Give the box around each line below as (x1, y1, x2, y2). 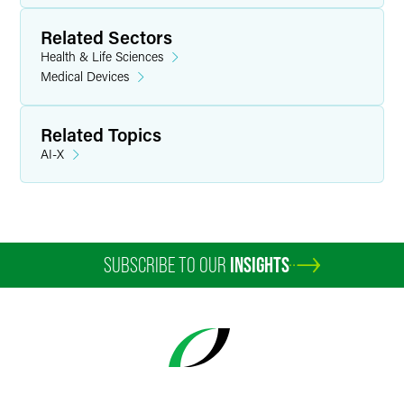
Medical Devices (41, 68, 129, 85)
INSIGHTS (230, 252, 289, 277)
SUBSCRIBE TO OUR (104, 252, 230, 277)
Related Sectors (41, 25, 172, 49)
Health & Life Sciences (41, 48, 163, 65)
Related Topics (41, 123, 161, 146)
